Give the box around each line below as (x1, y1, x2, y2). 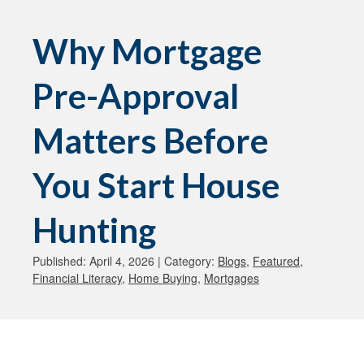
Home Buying (128, 270, 197, 286)
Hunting (32, 210, 156, 250)
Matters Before (32, 120, 268, 161)
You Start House (32, 165, 279, 206)
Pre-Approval (32, 76, 239, 116)
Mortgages (204, 270, 259, 286)
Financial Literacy (32, 270, 122, 286)
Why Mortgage (32, 31, 262, 71)
